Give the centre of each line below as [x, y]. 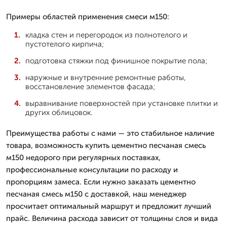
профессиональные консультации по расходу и [92, 169]
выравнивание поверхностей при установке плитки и [122, 103]
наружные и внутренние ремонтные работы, [106, 77]
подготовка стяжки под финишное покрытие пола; [116, 61]
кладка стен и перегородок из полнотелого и [106, 35]
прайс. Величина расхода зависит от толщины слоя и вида [112, 218]
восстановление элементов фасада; [90, 86]
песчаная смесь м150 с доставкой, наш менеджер [96, 194]
